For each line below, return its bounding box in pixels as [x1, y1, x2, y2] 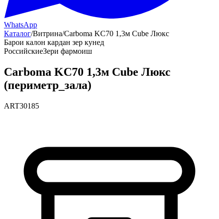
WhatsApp [4, 21, 37, 29]
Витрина [33, 29, 62, 38]
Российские [4, 47, 43, 55]
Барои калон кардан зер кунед [4, 38, 104, 46]
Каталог [4, 29, 31, 38]
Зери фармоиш [43, 47, 92, 55]
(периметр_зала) [4, 78, 91, 91]
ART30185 [4, 101, 39, 110]
